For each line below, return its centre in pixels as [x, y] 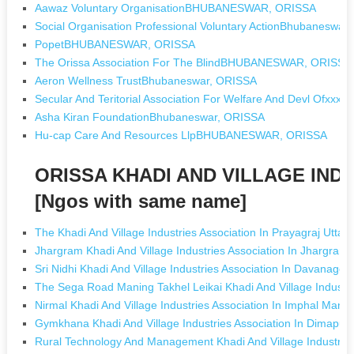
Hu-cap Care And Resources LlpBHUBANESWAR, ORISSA [181, 135]
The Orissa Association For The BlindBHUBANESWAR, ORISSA [194, 62]
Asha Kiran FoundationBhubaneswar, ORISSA [150, 117]
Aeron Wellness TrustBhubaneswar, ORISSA [146, 80]
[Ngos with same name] [141, 201]
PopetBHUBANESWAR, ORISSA [115, 44]
